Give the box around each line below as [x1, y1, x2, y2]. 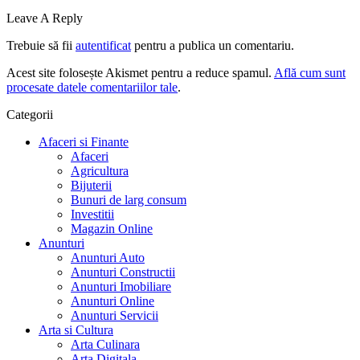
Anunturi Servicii [71, 309, 158, 323]
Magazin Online [71, 222, 153, 236]
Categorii [6, 108, 53, 122]
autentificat [76, 39, 131, 53]
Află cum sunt [274, 66, 346, 80]
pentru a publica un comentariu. [131, 39, 294, 53]
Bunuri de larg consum [71, 193, 186, 207]
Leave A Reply [6, 11, 83, 26]
